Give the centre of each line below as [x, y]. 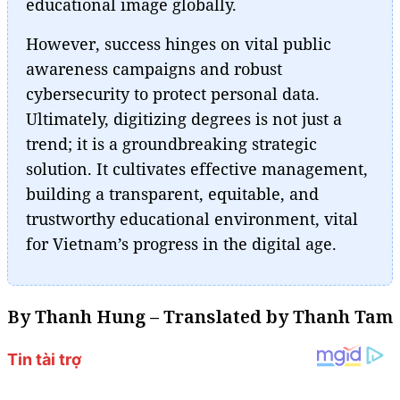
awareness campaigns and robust [154, 68]
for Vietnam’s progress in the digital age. [181, 243]
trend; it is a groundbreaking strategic [171, 143]
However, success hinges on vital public [179, 43]
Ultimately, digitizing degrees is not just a [184, 118]
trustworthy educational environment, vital [192, 218]
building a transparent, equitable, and [172, 193]
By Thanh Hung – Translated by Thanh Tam [200, 316]
